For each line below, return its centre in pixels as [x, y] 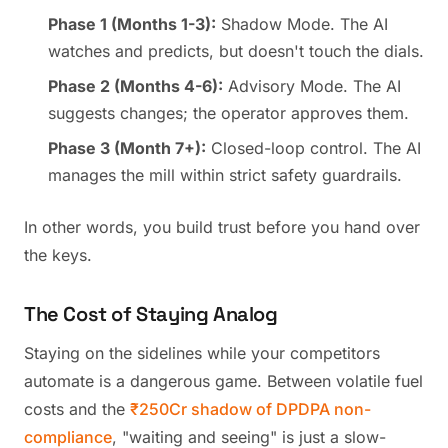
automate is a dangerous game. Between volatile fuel [223, 381]
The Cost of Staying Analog [151, 314]
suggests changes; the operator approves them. [228, 113]
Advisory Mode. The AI [312, 86]
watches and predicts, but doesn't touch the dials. [236, 51]
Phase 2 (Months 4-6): [135, 86]
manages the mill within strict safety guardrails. [225, 175]
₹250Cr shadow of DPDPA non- [250, 409]
